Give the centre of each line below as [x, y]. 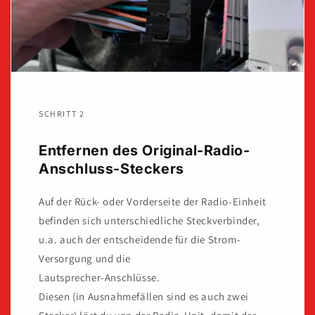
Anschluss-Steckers [111, 169]
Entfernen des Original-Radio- [144, 151]
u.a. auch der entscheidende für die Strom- [140, 240]
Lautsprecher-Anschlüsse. [99, 278]
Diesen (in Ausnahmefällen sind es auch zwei [144, 297]
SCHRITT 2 [62, 114]
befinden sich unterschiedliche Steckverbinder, [149, 221]
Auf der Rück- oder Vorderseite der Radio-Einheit [153, 202]
